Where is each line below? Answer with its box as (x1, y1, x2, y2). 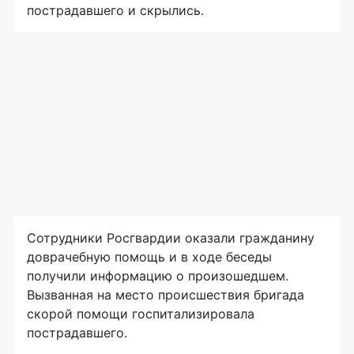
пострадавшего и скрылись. (27, 2, 204, 19)
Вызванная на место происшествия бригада (27, 287, 304, 303)
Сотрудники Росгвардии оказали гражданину (27, 230, 314, 247)
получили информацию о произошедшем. (27, 268, 288, 284)
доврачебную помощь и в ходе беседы (27, 249, 272, 265)
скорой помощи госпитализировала (27, 306, 254, 322)
